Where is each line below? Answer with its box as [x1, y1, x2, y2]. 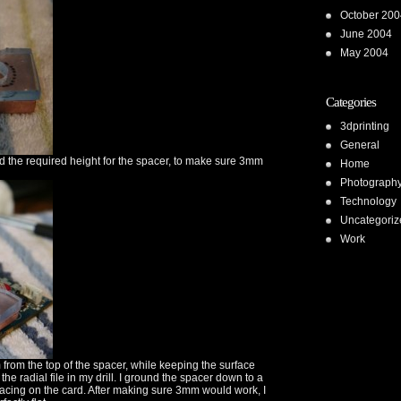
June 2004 [340, 28, 392, 40]
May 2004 [340, 47, 388, 59]
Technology [340, 195, 397, 208]
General [340, 139, 380, 151]
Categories [326, 95, 376, 109]
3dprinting [340, 120, 389, 132]
